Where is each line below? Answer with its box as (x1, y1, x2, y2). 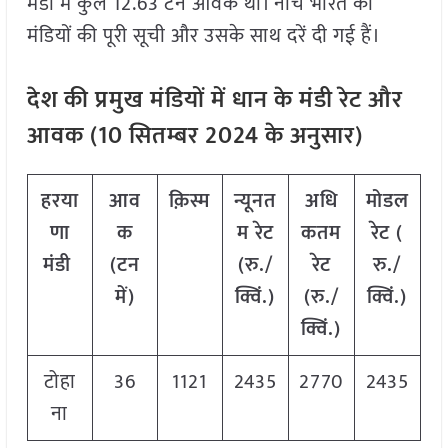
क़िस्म (169, 184, 211, 219)
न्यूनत (234, 184, 277, 219)
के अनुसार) (264, 116, 363, 157)
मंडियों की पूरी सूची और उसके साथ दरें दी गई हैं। (26, 19, 381, 54)
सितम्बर (128, 116, 205, 157)
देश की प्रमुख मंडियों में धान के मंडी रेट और (26, 80, 403, 121)
